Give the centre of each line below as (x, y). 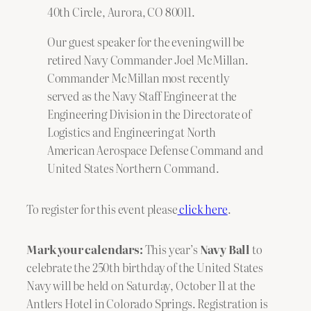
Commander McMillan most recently (138, 77)
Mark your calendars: (85, 250)
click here (202, 209)
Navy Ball (225, 250)
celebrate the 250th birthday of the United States (145, 268)
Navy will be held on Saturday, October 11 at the (141, 286)
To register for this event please (102, 209)
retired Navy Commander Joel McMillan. (148, 59)
